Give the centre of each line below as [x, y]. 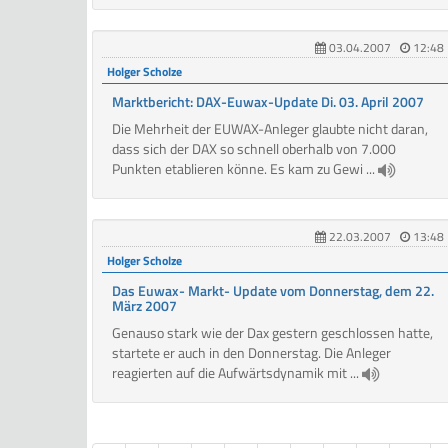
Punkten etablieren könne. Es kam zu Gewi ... [245, 169]
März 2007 [144, 306]
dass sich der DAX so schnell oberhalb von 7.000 [254, 149]
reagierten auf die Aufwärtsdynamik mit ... [237, 373]
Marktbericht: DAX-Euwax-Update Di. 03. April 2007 [268, 102]
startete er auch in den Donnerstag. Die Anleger [251, 353]
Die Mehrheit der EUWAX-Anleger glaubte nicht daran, [270, 129]
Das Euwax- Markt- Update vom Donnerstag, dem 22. [273, 291]
